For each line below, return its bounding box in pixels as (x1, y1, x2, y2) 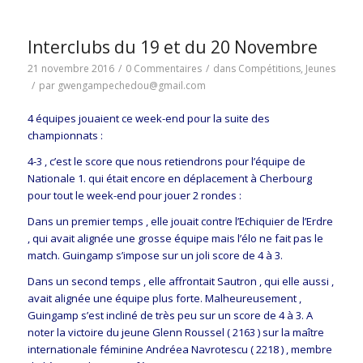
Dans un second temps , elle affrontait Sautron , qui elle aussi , (27, 273, 334, 288)
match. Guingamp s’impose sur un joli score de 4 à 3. (27, 247, 283, 263)
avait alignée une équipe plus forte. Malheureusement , (27, 290, 301, 305)
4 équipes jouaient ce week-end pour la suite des (27, 110, 270, 126)
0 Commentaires (125, 62, 202, 76)
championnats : (27, 127, 103, 143)
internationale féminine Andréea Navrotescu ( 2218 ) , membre (27, 341, 332, 357)
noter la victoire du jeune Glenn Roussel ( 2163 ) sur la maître (27, 324, 324, 340)
